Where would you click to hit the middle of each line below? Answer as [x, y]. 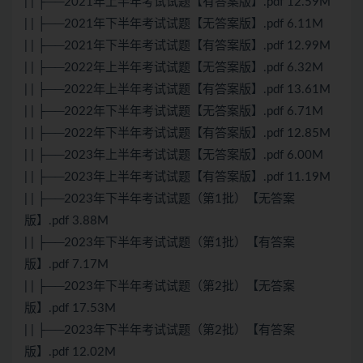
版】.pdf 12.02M [70, 352]
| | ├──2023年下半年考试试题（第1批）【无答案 [160, 199]
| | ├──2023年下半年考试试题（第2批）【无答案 [160, 287]
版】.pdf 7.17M [66, 265]
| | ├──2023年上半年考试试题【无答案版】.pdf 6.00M [174, 156]
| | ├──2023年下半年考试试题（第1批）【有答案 [160, 243]
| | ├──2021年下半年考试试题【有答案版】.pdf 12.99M [177, 46]
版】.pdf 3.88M [66, 221]
